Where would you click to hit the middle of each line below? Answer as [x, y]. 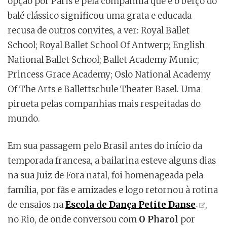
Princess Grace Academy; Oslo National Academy [109, 75]
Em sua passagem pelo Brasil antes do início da [105, 146]
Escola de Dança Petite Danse [130, 205]
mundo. [24, 119]
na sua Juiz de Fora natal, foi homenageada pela [105, 176]
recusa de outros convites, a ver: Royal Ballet [99, 31]
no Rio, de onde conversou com [73, 220]
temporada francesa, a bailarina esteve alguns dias [112, 161]
